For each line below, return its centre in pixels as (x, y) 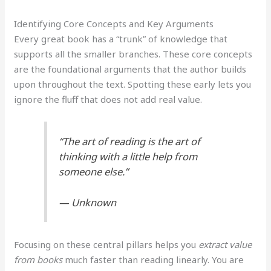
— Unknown (88, 203)
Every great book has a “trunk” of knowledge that (121, 38)
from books (38, 259)
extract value (225, 244)
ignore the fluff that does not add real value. (108, 99)
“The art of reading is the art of (130, 142)
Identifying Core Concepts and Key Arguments (114, 23)
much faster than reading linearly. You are (153, 259)
